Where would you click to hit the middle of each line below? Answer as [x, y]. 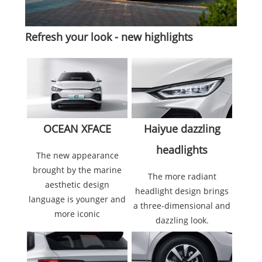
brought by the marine [77, 170]
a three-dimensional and [182, 206]
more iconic [77, 214]
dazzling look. [182, 220]
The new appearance [77, 156]
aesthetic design [77, 185]
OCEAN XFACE [77, 129]
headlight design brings [182, 191]
